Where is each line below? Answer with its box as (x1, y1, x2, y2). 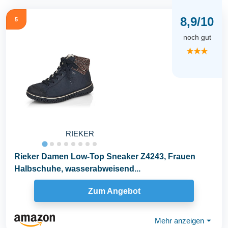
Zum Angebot (88, 186, 140, 195)
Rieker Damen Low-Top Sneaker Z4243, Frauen (14, 152, 195, 161)
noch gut (183, 33, 211, 41)
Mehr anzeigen (155, 216, 204, 225)
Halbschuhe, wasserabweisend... (14, 164, 140, 174)
